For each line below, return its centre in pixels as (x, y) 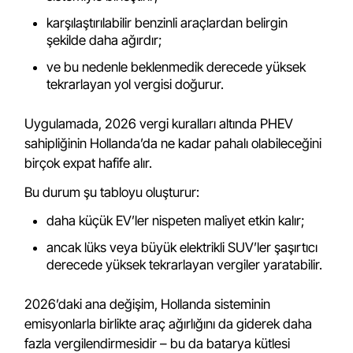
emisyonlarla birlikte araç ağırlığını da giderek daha (169, 324)
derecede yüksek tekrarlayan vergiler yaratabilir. (185, 265)
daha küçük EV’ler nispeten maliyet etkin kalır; (176, 221)
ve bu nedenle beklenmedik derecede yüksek (176, 67)
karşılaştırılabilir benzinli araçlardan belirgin (167, 23)
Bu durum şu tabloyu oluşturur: (112, 192)
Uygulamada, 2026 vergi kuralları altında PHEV (159, 124)
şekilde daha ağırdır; (104, 40)
